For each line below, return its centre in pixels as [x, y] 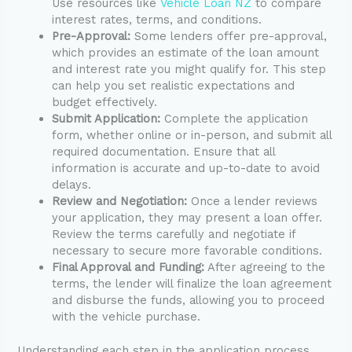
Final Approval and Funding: [128, 268]
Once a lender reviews [253, 202]
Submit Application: [106, 119]
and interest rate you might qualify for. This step [189, 70]
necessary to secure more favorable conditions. [187, 251]
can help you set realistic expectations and [174, 86]
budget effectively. [105, 103]
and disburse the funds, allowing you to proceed [189, 301]
